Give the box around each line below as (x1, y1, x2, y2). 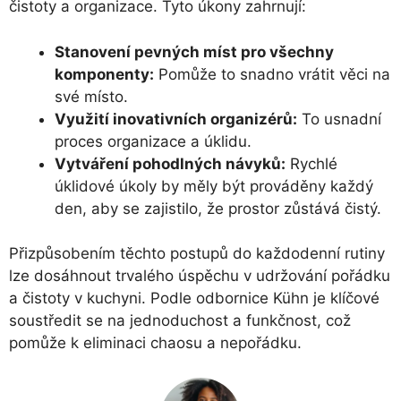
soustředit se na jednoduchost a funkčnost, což (9, 311, 351, 330)
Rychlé (286, 154, 337, 173)
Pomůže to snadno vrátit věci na (154, 64, 390, 83)
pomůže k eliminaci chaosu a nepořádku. (9, 334, 302, 353)
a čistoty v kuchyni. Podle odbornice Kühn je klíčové (9, 289, 380, 308)
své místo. (55, 87, 128, 106)
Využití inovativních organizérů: (55, 109, 297, 128)
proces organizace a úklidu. (55, 132, 252, 150)
